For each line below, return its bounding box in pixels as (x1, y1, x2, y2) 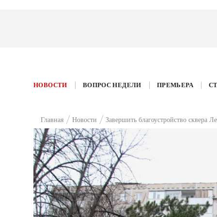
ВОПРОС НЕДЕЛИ (82, 81, 141, 89)
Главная (41, 116, 63, 124)
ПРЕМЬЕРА (156, 81, 193, 89)
